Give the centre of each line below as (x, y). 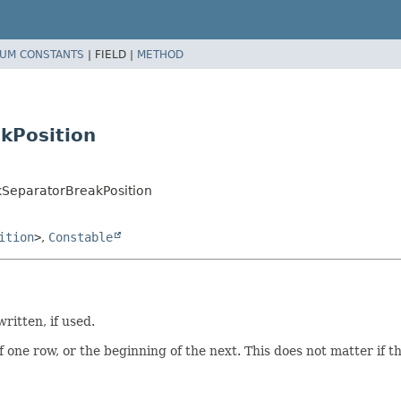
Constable (81, 237)
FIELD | (116, 54)
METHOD (160, 54)
